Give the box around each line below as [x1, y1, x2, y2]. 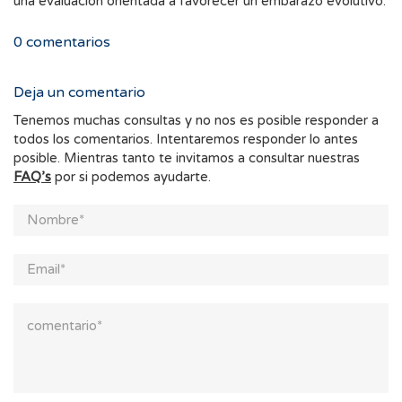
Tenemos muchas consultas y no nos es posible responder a [13, 112, 379, 129]
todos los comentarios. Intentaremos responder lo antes [13, 131, 358, 148]
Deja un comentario [13, 83, 145, 102]
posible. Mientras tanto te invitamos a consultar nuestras [13, 150, 360, 167]
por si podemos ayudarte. [51, 169, 211, 186]
